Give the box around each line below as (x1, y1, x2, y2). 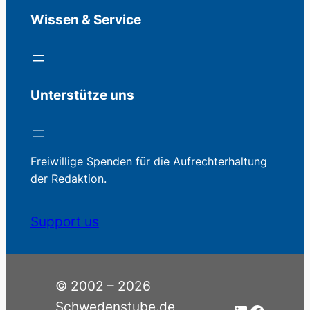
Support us (30, 213, 99, 230)
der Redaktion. (30, 172, 107, 186)
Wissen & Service (30, 11, 141, 28)
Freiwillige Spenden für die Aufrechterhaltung (30, 154, 267, 169)
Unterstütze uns (30, 87, 134, 104)
